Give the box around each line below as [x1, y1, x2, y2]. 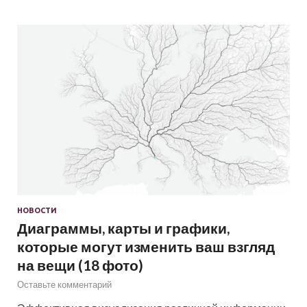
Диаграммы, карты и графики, [17, 219, 230, 236]
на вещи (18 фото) [17, 256, 143, 273]
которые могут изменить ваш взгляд [17, 238, 275, 255]
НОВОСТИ [17, 206, 57, 214]
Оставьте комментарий [17, 279, 112, 290]
